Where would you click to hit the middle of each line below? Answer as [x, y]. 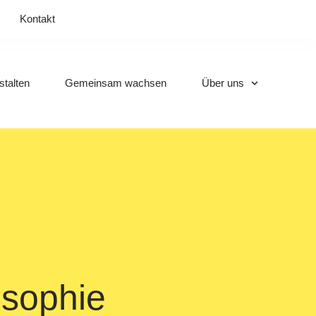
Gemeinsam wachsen [115, 83]
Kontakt [37, 19]
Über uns [223, 83]
